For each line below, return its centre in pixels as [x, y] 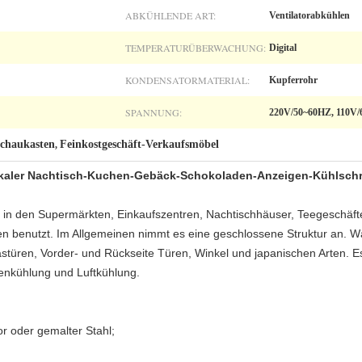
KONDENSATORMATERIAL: [187, 80]
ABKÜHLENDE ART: [170, 15]
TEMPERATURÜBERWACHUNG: [196, 48]
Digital [283, 48]
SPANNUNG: [154, 112]
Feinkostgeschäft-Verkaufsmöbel [139, 144]
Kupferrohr [293, 80]
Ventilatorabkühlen [309, 15]
